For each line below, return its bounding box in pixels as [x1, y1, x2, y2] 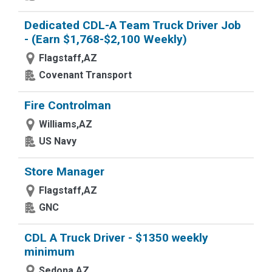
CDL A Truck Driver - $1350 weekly [24, 231, 208, 245]
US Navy [39, 135, 76, 147]
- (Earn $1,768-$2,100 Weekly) [24, 32, 187, 46]
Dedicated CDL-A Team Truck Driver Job [24, 18, 241, 32]
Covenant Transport [39, 69, 132, 81]
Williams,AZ [39, 118, 92, 130]
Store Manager [24, 165, 104, 178]
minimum [24, 245, 75, 259]
